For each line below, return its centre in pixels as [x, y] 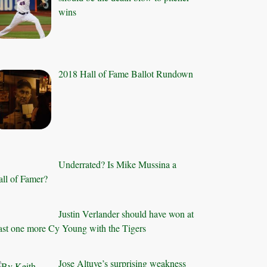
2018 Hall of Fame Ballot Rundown [126, 74]
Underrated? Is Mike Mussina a [118, 164]
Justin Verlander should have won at [126, 213]
